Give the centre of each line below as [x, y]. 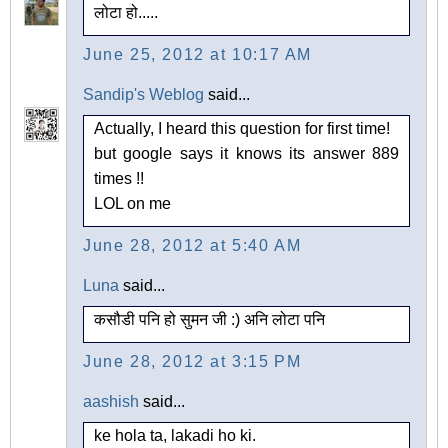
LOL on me [132, 204]
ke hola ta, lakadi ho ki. [175, 436]
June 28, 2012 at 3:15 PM [192, 362]
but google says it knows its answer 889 [246, 154]
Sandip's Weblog [143, 95]
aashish [111, 402]
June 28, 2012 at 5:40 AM [192, 246]
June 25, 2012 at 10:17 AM [197, 55]
